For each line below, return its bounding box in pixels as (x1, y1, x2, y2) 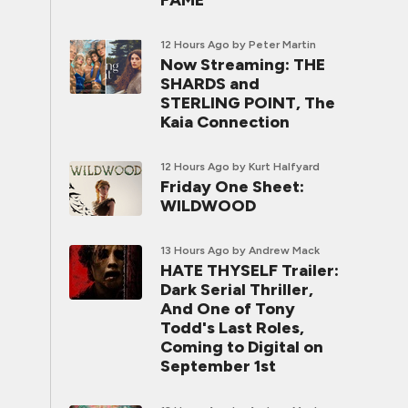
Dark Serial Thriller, (160, 280, 313, 300)
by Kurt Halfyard (232, 160, 320, 173)
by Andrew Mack (232, 244, 320, 257)
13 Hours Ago (160, 244, 229, 257)
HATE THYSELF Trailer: (160, 260, 339, 280)
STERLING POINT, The (160, 93, 335, 113)
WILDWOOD (160, 196, 256, 216)
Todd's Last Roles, (160, 318, 304, 338)
